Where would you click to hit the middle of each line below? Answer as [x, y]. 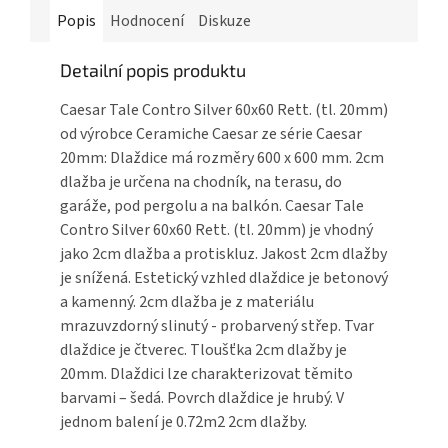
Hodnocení [147, 20]
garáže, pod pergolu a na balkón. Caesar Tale [212, 205]
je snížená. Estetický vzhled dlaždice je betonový [224, 277]
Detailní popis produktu [153, 69]
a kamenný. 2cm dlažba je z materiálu [187, 301]
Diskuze [224, 20]
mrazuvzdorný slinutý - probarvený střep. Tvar [217, 325]
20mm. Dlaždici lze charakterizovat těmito [206, 373]
